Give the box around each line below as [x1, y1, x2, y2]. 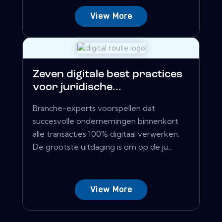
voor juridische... [33, 82, 121, 94]
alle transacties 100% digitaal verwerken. [33, 129, 179, 139]
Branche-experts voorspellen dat [33, 103, 155, 113]
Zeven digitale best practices [33, 69, 182, 81]
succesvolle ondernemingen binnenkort [33, 116, 178, 126]
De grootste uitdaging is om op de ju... [33, 142, 172, 152]
